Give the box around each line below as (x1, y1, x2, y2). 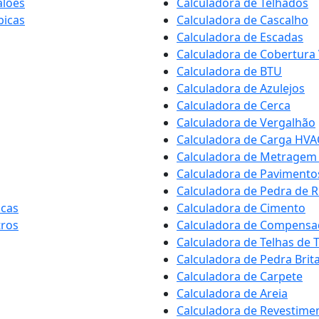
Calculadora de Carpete (177, 268, 303, 284)
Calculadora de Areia (177, 286, 288, 301)
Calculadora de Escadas (177, 29, 303, 45)
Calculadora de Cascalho (177, 12, 308, 28)
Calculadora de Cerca (177, 98, 291, 113)
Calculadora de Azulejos (177, 80, 305, 96)
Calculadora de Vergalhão (177, 115, 315, 130)
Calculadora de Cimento (177, 200, 305, 216)
